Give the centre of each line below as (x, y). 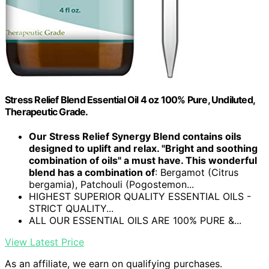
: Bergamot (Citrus (197, 173)
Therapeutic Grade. (47, 111)
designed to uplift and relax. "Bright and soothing (143, 149)
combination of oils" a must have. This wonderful (143, 161)
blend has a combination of (92, 173)
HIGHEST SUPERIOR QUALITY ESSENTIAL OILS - (140, 197)
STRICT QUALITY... (71, 209)
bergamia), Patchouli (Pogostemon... (111, 185)
